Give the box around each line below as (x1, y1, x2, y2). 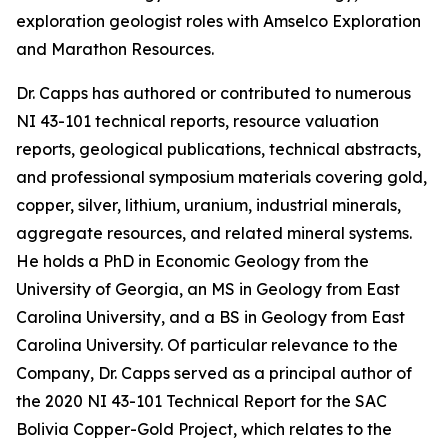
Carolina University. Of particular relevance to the (16, 335, 398, 355)
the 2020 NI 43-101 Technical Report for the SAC (16, 391, 387, 411)
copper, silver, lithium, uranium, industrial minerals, (16, 195, 401, 215)
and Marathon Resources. (16, 39, 214, 59)
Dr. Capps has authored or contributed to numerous (16, 83, 411, 103)
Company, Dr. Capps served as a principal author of (16, 363, 412, 383)
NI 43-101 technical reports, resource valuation (16, 111, 379, 131)
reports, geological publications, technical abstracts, (16, 139, 421, 159)
